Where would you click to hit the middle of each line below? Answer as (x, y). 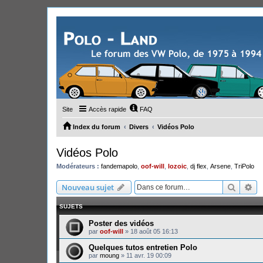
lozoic (177, 166)
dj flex (198, 166)
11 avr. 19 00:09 (149, 255)
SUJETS (71, 206)
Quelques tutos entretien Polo (143, 247)
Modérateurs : (78, 166)
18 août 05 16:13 (154, 231)
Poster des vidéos (121, 223)
